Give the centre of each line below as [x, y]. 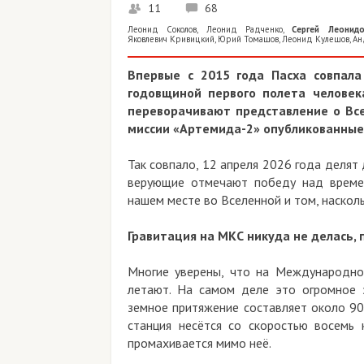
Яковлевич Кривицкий [171, 39]
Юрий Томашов [248, 39]
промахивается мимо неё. [199, 342]
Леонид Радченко [244, 29]
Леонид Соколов [162, 29]
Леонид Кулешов [316, 39]
